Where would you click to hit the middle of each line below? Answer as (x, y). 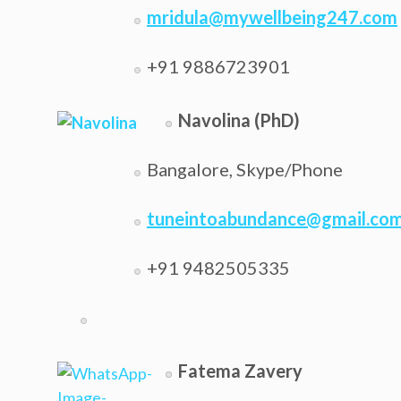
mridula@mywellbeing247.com (272, 17)
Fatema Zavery (240, 371)
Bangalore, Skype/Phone (245, 169)
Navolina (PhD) (239, 120)
